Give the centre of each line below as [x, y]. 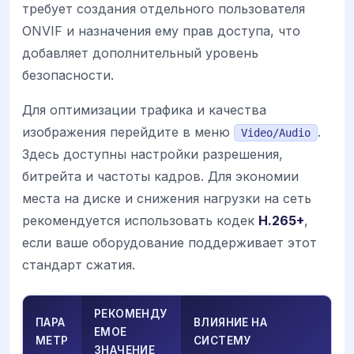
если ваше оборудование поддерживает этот [169, 243]
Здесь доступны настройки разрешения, [153, 154]
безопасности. [68, 75]
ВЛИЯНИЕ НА [231, 323]
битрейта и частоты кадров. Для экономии [160, 177]
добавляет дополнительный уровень [140, 53]
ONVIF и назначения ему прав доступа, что [161, 31]
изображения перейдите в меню [128, 132]
